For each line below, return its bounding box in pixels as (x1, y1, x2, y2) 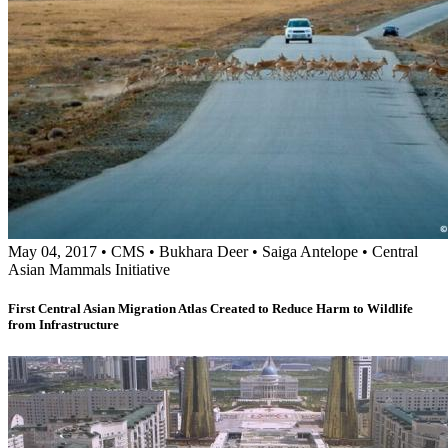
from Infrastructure (8, 317, 119, 333)
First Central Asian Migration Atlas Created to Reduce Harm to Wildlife (8, 301, 413, 317)
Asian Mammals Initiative (8, 261, 170, 279)
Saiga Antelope (262, 243, 358, 261)
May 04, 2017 (8, 243, 97, 261)
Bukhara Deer (159, 243, 248, 261)
